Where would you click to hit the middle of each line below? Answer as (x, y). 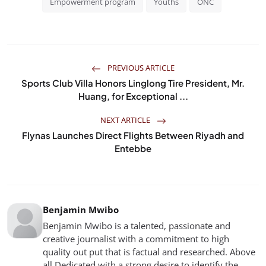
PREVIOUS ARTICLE (140, 68)
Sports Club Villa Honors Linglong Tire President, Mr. (133, 83)
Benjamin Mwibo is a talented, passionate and (137, 226)
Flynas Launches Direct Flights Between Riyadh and (133, 135)
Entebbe (133, 148)
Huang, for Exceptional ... (133, 96)
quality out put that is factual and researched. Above (149, 252)
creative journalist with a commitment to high (136, 239)
